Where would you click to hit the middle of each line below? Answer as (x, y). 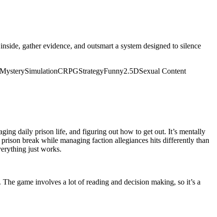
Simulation (41, 71)
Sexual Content (163, 71)
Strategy (91, 71)
